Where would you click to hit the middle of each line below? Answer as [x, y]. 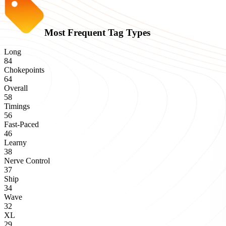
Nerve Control [27, 161]
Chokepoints [24, 70]
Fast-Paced [21, 125]
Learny [15, 143]
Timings [17, 106]
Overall [16, 88]
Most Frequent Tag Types [97, 32]
